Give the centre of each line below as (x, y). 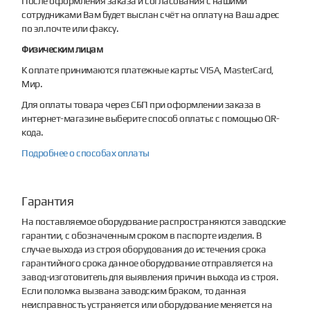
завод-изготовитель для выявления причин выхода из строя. (150, 276)
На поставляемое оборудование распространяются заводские (154, 221)
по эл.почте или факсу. (70, 28)
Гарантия (48, 201)
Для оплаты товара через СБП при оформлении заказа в (141, 104)
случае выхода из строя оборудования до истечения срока (144, 249)
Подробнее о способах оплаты (85, 153)
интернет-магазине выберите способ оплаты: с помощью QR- (151, 118)
